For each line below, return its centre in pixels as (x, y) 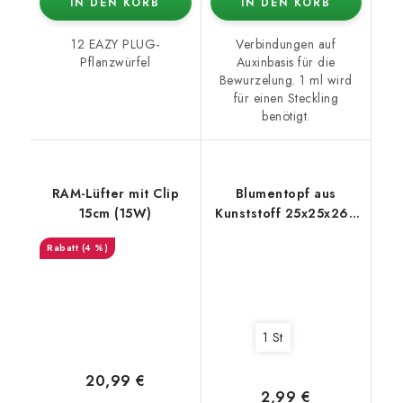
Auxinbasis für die (286, 63)
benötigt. (286, 116)
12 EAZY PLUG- (116, 45)
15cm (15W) (115, 214)
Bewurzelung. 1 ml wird (286, 81)
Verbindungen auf (286, 45)
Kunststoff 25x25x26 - (286, 214)
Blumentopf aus (286, 194)
